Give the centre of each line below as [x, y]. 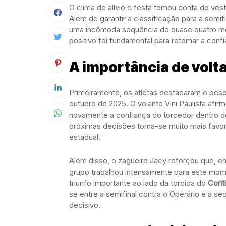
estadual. [85, 137]
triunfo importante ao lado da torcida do [138, 183]
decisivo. [85, 205]
